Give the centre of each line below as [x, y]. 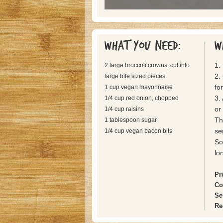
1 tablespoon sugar [130, 120]
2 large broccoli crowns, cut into [147, 65]
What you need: [144, 46]
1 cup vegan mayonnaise [138, 87]
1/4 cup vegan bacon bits [138, 131]
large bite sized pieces [135, 76]
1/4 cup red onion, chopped [141, 98]
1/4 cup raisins [124, 109]
